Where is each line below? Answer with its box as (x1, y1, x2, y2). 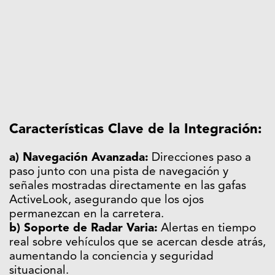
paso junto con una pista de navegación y (9, 166, 228, 178)
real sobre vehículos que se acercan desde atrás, (9, 236, 266, 249)
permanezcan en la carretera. (9, 208, 164, 220)
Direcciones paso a (149, 152, 251, 164)
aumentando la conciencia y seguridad (9, 250, 214, 263)
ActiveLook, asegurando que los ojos (9, 194, 204, 206)
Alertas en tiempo (158, 222, 256, 234)
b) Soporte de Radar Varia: (9, 222, 158, 234)
